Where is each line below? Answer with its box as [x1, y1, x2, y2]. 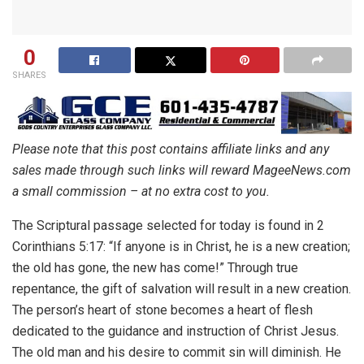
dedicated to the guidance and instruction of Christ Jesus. [12, 323, 339, 340]
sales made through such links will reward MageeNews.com [12, 162, 351, 179]
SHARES [12, 70, 46, 81]
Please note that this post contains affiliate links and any [12, 141, 329, 158]
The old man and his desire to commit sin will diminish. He [12, 344, 341, 361]
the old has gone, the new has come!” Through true [12, 260, 298, 276]
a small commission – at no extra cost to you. [12, 184, 270, 200]
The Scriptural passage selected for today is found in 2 [12, 218, 324, 234]
